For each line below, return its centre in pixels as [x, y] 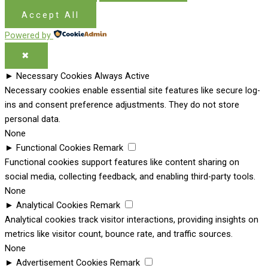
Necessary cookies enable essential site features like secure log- [133, 91]
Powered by [28, 36]
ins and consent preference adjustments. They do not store [122, 105]
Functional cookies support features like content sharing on [122, 162]
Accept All [51, 15]
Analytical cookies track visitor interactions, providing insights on [132, 220]
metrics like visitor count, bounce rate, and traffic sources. [119, 234]
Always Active [122, 76]
